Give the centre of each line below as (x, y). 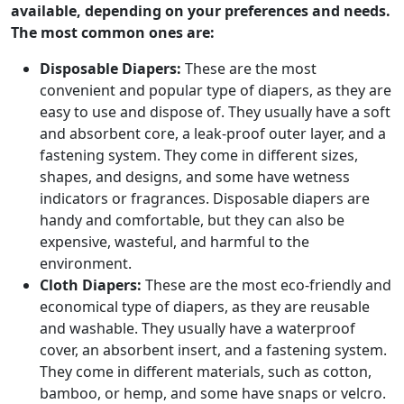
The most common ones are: (113, 32)
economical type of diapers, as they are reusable (205, 307)
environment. (86, 263)
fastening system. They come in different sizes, (199, 155)
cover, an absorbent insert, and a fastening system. (213, 350)
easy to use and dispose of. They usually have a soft (215, 112)
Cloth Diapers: (91, 285)
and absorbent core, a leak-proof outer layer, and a (213, 133)
